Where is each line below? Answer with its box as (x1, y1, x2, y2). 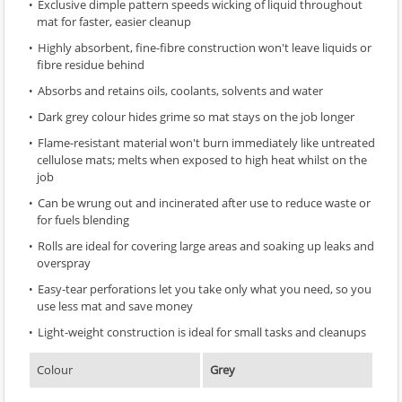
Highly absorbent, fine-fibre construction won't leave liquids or (38, 39, 371, 56)
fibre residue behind (37, 56, 144, 73)
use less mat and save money (37, 297, 193, 314)
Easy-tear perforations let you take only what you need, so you (38, 280, 371, 297)
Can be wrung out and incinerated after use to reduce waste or (38, 194, 371, 211)
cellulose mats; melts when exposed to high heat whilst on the (37, 151, 367, 168)
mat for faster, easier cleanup (37, 13, 191, 30)
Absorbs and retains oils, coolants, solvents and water (38, 82, 323, 99)
